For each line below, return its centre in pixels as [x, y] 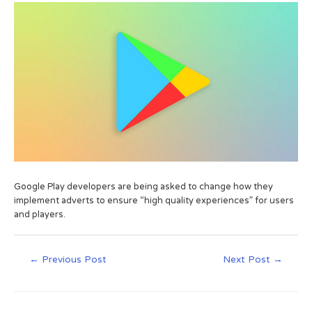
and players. [40, 214]
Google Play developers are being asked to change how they [143, 186]
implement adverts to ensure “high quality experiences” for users [154, 200]
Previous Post [73, 259]
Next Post [248, 259]
